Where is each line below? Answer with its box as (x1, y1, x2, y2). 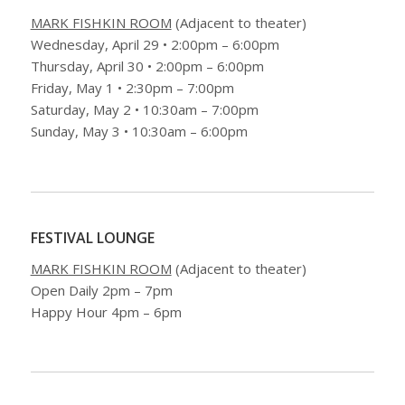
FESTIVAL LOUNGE (30, 228, 155, 248)
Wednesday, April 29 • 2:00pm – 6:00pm (30, 35, 279, 54)
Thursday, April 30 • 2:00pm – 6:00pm (30, 57, 264, 76)
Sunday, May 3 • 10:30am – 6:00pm (30, 122, 248, 141)
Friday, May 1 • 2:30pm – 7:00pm (30, 79, 234, 98)
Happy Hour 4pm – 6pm (30, 302, 182, 321)
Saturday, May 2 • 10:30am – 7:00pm (30, 100, 259, 119)
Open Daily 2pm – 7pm (30, 280, 173, 299)
